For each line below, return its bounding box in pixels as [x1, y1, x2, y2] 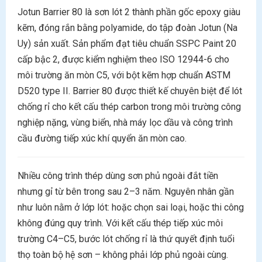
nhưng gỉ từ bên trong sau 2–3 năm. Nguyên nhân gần [18, 186, 234, 197]
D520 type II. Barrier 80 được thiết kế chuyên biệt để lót [18, 85, 242, 96]
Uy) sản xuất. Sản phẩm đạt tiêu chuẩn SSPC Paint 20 [18, 38, 236, 49]
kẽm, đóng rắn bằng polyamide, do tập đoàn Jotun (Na [18, 22, 237, 33]
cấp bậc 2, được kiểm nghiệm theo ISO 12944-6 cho [18, 54, 229, 65]
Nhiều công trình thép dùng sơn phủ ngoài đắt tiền [18, 170, 218, 181]
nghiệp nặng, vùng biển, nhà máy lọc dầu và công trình [18, 117, 233, 128]
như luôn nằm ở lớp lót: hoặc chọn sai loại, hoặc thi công [18, 202, 244, 213]
